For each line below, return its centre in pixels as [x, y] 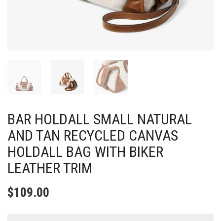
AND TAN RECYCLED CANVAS [93, 135]
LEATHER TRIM [50, 168]
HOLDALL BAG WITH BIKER [85, 152]
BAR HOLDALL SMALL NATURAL [100, 119]
